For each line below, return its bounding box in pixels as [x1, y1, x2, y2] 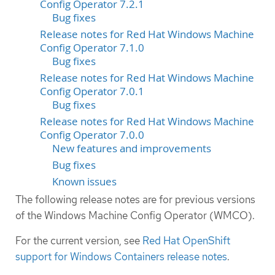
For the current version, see [15, 233, 142, 247]
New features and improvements [52, 141, 211, 155]
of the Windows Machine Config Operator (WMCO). [15, 208, 255, 222]
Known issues [52, 174, 117, 188]
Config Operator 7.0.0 [40, 128, 144, 142]
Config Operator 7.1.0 [40, 41, 144, 55]
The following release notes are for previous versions [15, 192, 255, 206]
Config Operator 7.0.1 [40, 84, 144, 98]
